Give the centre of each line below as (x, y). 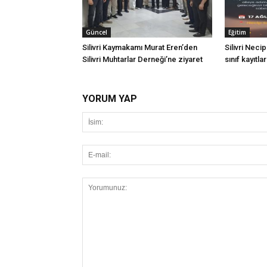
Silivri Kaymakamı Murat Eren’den (140, 47)
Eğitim (237, 32)
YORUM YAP (110, 98)
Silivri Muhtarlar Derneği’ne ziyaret (142, 59)
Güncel (97, 32)
